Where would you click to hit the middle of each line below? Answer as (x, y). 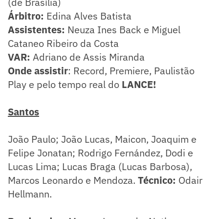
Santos (23, 111)
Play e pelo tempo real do (65, 84)
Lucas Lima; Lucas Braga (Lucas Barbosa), (100, 166)
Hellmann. (30, 194)
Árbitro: (26, 16)
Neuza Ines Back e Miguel (123, 29)
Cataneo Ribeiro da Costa (63, 43)
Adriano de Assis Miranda (88, 57)
